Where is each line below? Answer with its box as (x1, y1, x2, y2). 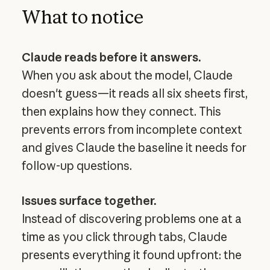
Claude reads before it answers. (21, 49, 201, 64)
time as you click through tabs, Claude (21, 229, 227, 244)
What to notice (21, 5, 143, 28)
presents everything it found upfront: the (21, 247, 242, 262)
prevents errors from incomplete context (21, 122, 242, 137)
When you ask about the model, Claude (21, 67, 233, 83)
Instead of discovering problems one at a (21, 211, 242, 226)
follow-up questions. (21, 158, 132, 173)
